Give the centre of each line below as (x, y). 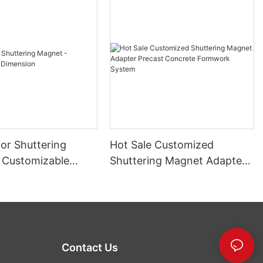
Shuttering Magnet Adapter (178, 161)
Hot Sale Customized (162, 145)
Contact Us (90, 247)
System (129, 193)
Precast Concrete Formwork (181, 177)
